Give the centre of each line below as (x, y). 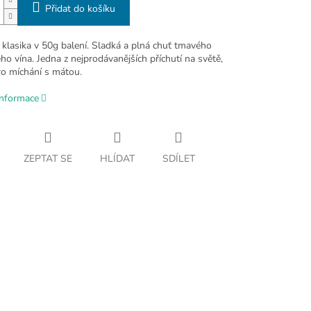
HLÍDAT (117, 159)
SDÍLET (178, 159)
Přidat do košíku (80, 9)
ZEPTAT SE (48, 159)
